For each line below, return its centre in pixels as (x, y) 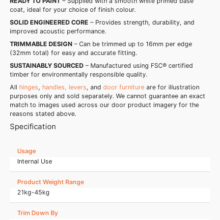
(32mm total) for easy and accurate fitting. (73, 53)
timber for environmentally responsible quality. (79, 75)
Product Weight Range (51, 182)
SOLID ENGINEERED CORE (49, 23)
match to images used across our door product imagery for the (104, 105)
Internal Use (35, 162)
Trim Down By (38, 213)
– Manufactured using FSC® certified (139, 66)
